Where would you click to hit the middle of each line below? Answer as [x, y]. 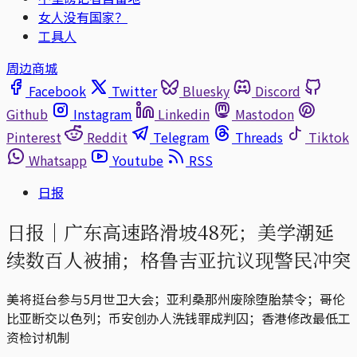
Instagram [103, 114]
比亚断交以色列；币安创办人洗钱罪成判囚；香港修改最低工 [178, 318]
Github [27, 114]
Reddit [107, 137]
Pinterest [34, 137]
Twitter [134, 91]
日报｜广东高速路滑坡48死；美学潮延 [170, 231]
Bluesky [206, 91]
